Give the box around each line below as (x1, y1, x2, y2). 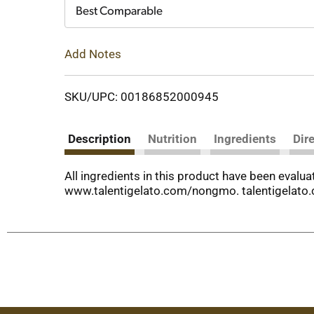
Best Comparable (76, 6, 163, 18)
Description (68, 131, 131, 146)
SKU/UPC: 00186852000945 (64, 89, 219, 104)
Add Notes (64, 46, 121, 61)
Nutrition (148, 131, 197, 146)
